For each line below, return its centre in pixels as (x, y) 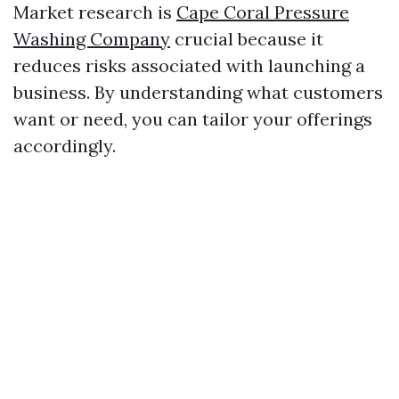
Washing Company (92, 39)
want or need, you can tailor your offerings (193, 119)
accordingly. (65, 146)
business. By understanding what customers (198, 92)
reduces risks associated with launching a (189, 65)
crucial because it (247, 39)
